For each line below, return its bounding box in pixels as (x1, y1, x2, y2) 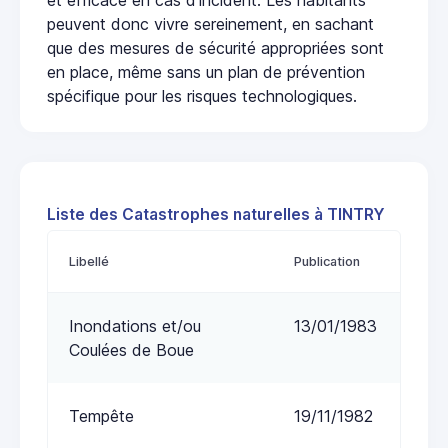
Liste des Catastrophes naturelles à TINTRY (47, 204, 385, 224)
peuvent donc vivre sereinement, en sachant (47, 13, 374, 34)
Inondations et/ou (69, 315, 201, 336)
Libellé (69, 253, 109, 269)
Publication (294, 253, 360, 269)
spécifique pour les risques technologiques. (47, 85, 357, 106)
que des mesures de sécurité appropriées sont (47, 37, 384, 58)
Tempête (69, 405, 134, 426)
